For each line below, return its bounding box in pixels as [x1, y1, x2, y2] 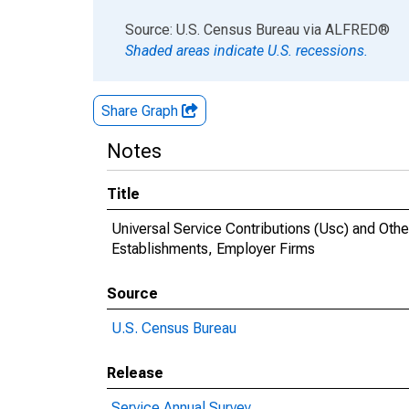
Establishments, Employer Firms [111, 240, 315, 257]
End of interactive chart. [93, 20, 243, 37]
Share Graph [101, 102, 182, 120]
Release [107, 364, 163, 382]
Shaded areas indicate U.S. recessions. [125, 42, 368, 59]
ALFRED [325, 21, 378, 38]
